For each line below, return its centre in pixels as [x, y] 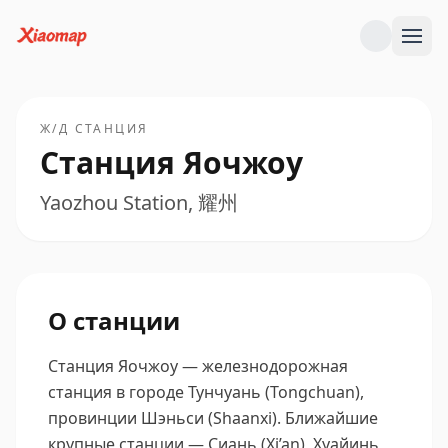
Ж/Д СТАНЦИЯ [94, 128]
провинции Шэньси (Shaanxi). [164, 418]
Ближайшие [331, 418]
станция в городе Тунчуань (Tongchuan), [206, 392]
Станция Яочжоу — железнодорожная [198, 366]
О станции [114, 320]
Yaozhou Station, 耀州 [139, 202]
